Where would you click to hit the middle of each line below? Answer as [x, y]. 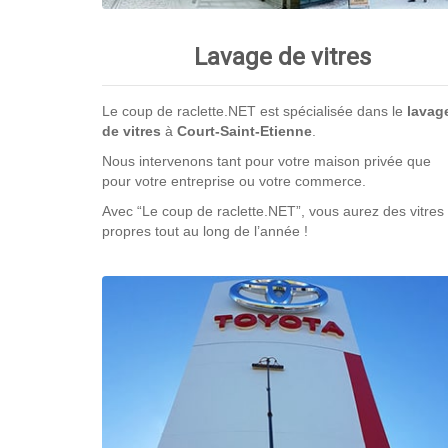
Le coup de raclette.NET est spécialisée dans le [254, 110]
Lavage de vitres [282, 56]
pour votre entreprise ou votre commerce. [234, 180]
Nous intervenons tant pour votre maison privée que [266, 160]
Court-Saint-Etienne [244, 130]
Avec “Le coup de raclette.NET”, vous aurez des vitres [273, 210]
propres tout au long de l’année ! [205, 230]
